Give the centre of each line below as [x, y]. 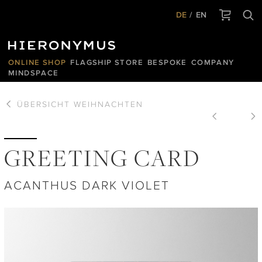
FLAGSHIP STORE [107, 62]
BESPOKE [167, 62]
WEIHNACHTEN [108, 104]
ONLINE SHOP [37, 62]
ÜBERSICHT [44, 104]
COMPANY [213, 62]
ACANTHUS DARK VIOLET [87, 185]
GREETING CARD [102, 159]
